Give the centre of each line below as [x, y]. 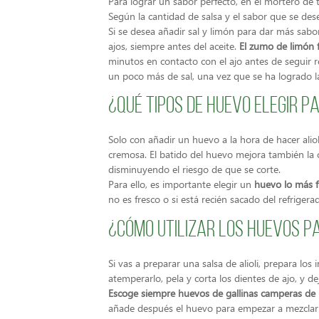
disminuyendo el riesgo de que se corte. [194, 169]
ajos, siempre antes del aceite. [174, 46]
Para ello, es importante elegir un [181, 184]
